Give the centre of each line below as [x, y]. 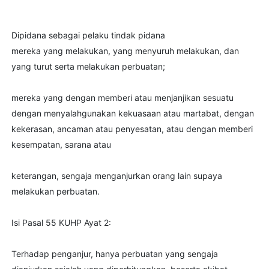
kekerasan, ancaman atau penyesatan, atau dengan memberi [132, 128]
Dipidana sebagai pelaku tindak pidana [88, 35]
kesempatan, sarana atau [61, 144]
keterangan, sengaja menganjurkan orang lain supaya [116, 175]
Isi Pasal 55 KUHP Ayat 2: [61, 222]
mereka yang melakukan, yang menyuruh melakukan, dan [125, 50]
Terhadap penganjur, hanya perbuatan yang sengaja [114, 253]
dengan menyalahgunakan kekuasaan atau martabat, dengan [132, 113]
